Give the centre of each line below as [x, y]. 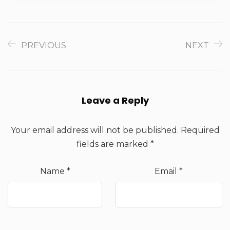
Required [199, 130]
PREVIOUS [44, 45]
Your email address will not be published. [94, 130]
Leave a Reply [115, 100]
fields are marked [113, 144]
